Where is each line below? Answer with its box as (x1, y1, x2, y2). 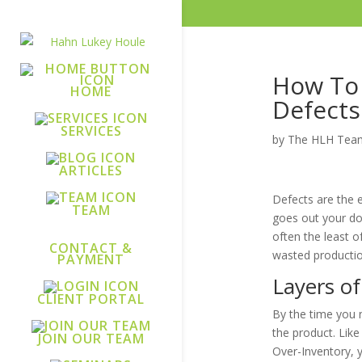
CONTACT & (49, 239, 133, 257)
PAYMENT (57, 250, 124, 268)
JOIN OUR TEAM (37, 330, 145, 347)
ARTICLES (59, 162, 123, 179)
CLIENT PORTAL (37, 290, 145, 308)
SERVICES (60, 122, 122, 140)
